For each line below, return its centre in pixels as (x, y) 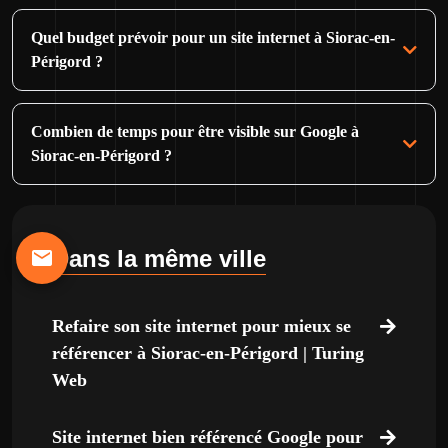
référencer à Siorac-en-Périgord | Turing (208, 353)
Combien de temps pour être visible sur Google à (195, 131)
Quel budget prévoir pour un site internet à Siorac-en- (213, 37)
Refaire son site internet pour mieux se (201, 326)
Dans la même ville (159, 258)
